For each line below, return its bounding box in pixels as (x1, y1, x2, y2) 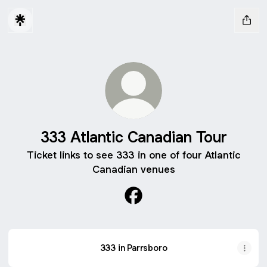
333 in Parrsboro (100, 242, 167, 253)
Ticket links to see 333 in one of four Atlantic (26, 148, 241, 162)
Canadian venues (92, 163, 175, 176)
